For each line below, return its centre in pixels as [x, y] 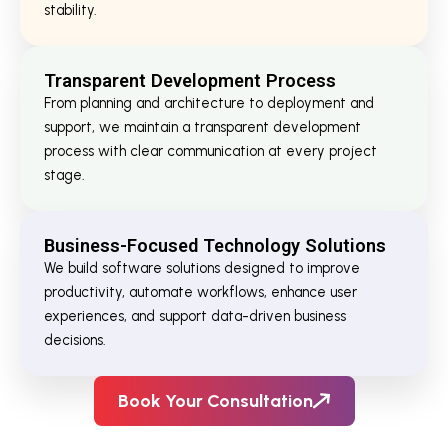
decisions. [75, 339]
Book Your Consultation [215, 400]
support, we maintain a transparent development [202, 126]
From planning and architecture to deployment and [209, 102]
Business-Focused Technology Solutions [215, 245]
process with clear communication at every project [210, 150]
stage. [64, 174]
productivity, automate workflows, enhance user [200, 291]
